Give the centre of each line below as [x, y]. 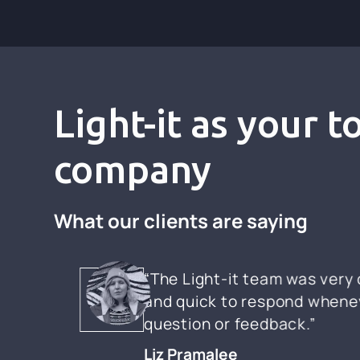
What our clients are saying [181, 221]
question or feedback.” [230, 323]
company [133, 169]
